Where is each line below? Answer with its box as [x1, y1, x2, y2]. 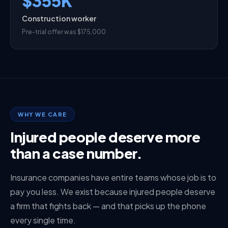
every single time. [10, 215, 76, 226]
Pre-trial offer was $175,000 [22, 28, 106, 36]
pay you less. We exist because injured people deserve [10, 186, 215, 197]
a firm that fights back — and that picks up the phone [10, 201, 206, 212]
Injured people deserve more [10, 128, 201, 146]
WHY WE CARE [18, 111, 67, 118]
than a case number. [10, 145, 142, 162]
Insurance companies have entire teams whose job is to [10, 172, 216, 183]
